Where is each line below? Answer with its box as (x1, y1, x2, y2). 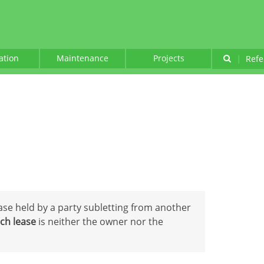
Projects (153, 52, 184, 64)
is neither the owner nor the (36, 215, 163, 228)
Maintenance (57, 52, 108, 64)
